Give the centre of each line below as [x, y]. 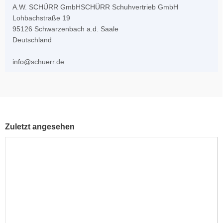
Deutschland [32, 40]
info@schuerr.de [38, 61]
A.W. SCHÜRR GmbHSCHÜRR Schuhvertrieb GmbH [95, 7]
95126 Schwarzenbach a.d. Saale [65, 29]
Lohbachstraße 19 [41, 18]
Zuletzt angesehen [40, 126]
